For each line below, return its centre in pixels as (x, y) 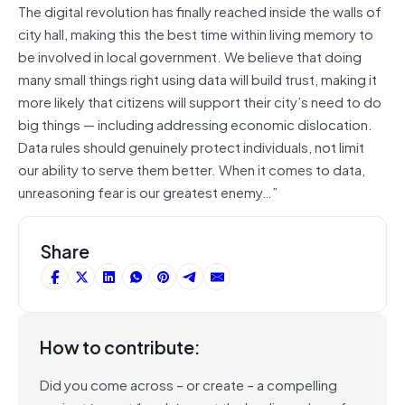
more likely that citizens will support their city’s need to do (200, 101)
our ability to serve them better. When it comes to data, (192, 169)
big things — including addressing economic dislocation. (195, 123)
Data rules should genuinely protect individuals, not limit (191, 146)
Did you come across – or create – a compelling (188, 384)
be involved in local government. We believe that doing (190, 56)
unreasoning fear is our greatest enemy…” (148, 191)
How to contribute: (120, 346)
